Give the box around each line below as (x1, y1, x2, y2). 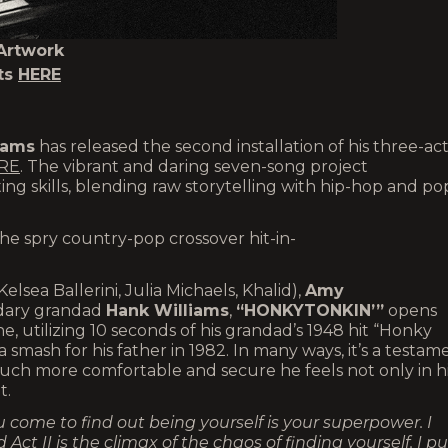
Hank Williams (106, 301, 229, 320)
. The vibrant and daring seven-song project (20, 157, 368, 176)
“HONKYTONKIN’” (236, 301, 384, 320)
